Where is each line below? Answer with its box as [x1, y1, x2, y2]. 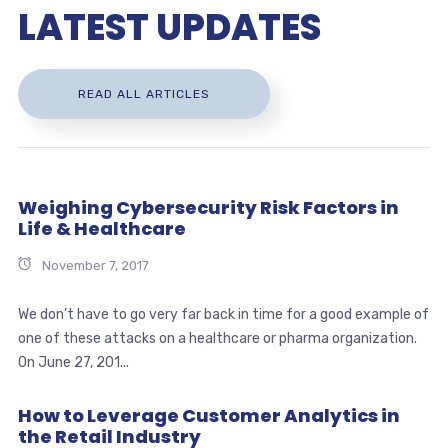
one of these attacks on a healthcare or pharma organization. [17, 329, 417, 347]
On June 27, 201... [17, 353, 129, 371]
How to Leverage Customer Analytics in [17, 402, 400, 428]
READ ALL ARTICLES [77, 86, 210, 101]
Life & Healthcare [17, 215, 186, 241]
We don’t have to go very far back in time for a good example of [17, 305, 429, 323]
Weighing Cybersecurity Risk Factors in [17, 194, 399, 220]
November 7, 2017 [41, 257, 149, 273]
